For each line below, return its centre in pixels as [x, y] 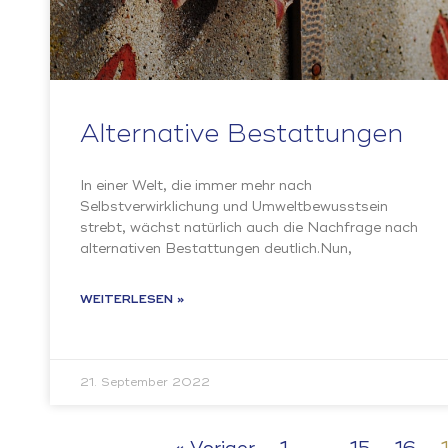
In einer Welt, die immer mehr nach [196, 186]
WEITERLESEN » [132, 300]
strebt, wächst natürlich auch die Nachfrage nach [249, 228]
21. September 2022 [145, 383]
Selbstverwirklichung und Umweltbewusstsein [234, 207]
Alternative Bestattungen [241, 135]
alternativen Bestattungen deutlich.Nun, [216, 249]
